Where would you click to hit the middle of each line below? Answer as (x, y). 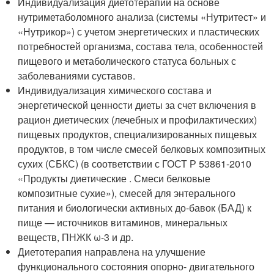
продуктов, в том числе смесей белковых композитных (142, 149)
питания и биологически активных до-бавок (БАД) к (135, 208)
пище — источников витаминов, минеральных (123, 222)
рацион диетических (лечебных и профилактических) (138, 120)
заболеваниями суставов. (77, 76)
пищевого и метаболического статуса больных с (127, 61)
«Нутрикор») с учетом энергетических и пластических (139, 31)
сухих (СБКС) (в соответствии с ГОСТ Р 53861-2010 (135, 164)
